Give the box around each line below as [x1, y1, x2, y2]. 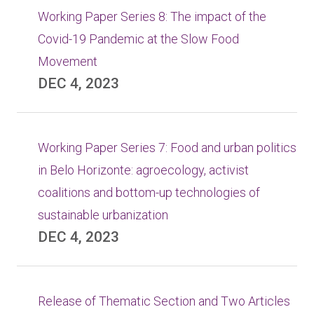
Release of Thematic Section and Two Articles [38, 294, 290, 308]
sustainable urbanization [38, 207, 168, 222]
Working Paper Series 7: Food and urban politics [38, 140, 296, 155]
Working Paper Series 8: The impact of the [38, 9, 266, 24]
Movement [38, 54, 97, 69]
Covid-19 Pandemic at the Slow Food [38, 32, 239, 46]
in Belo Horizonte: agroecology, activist [38, 163, 249, 177]
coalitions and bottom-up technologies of [38, 185, 260, 200]
